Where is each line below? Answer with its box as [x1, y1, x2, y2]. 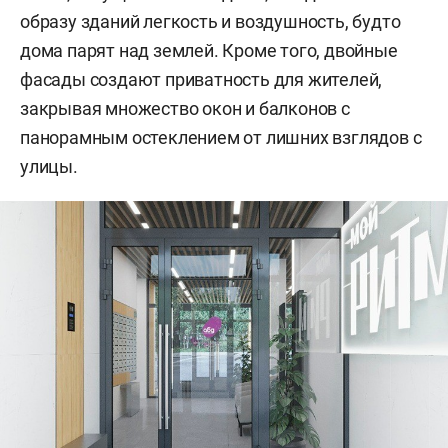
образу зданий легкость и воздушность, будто [20, 11, 401, 33]
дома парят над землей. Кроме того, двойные [20, 40, 398, 62]
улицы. [20, 156, 78, 178]
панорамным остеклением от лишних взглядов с [20, 127, 422, 149]
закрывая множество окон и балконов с [20, 98, 350, 120]
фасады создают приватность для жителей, [20, 69, 383, 91]
